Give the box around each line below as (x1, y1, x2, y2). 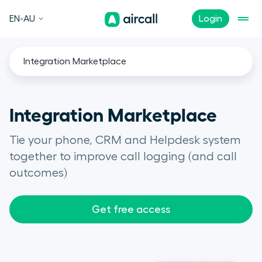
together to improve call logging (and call (9, 151, 237, 163)
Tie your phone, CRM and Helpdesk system (9, 135, 241, 146)
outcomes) (9, 167, 67, 179)
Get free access (92, 204, 170, 215)
